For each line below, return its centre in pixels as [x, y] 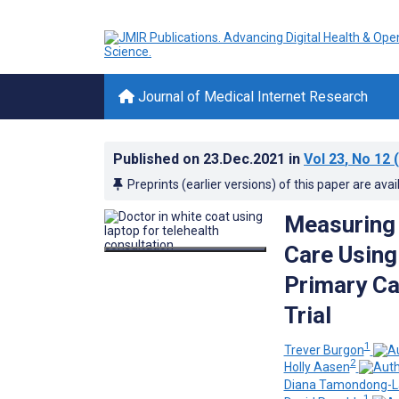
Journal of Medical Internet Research [251, 97]
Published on [158, 159]
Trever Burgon [324, 350]
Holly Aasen [317, 367]
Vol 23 [324, 159]
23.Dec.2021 [246, 159]
